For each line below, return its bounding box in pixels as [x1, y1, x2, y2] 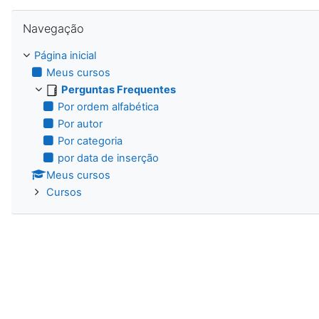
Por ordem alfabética [58, 100, 159, 113]
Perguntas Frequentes [61, 83, 176, 96]
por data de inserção [58, 151, 159, 164]
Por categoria [58, 134, 122, 147]
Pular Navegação [11, 9, 93, 23]
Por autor [58, 117, 103, 130]
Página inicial [34, 48, 96, 62]
